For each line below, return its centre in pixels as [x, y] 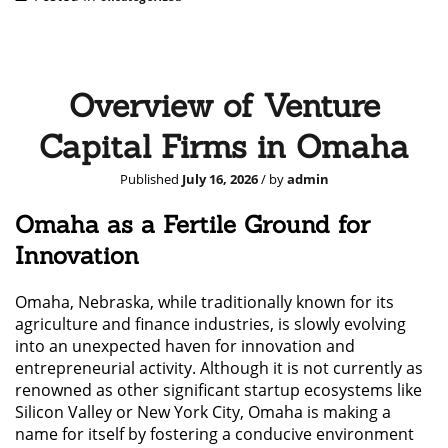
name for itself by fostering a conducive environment [214, 433]
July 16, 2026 [219, 178]
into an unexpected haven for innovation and [185, 345]
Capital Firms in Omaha [224, 146]
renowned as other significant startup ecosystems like [218, 389]
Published [150, 178]
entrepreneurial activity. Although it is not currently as [219, 367]
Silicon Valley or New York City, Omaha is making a [203, 411]
